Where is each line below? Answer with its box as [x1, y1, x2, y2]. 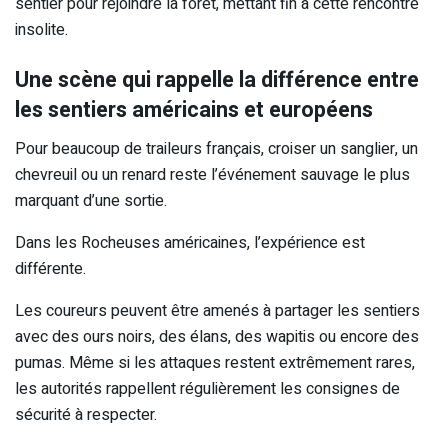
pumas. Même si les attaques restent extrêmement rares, [15, 350, 415, 375]
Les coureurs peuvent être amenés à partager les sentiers [15, 298, 420, 323]
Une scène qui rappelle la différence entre [15, 64, 419, 96]
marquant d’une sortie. [15, 188, 167, 213]
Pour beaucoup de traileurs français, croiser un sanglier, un [15, 136, 418, 161]
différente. [15, 256, 86, 281]
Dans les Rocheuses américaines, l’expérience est [15, 230, 365, 255]
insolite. [15, 18, 68, 43]
